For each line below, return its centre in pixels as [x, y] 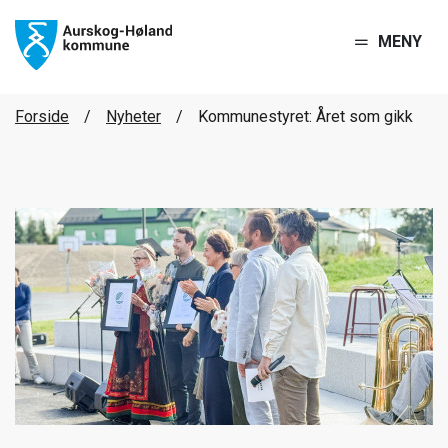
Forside [42, 116]
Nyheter [133, 116]
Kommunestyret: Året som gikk [305, 116]
